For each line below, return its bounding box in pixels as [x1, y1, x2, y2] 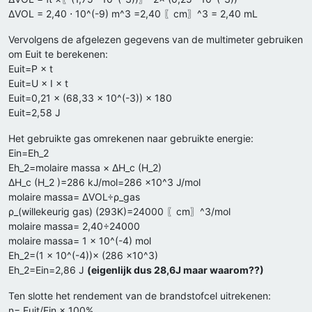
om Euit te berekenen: [8, 48, 108, 61]
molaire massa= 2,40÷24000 [8, 220, 140, 233]
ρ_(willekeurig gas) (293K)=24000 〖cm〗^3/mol [8, 205, 231, 218]
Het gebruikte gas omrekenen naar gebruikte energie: [8, 132, 253, 145]
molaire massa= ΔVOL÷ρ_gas [8, 191, 140, 203]
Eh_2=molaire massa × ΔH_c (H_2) [8, 162, 162, 174]
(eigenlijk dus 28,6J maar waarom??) [87, 264, 264, 276]
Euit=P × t [8, 63, 53, 75]
